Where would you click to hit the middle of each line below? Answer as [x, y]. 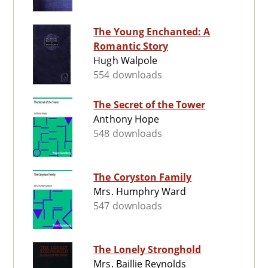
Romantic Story [131, 46]
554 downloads [128, 75]
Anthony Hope [126, 119]
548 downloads [128, 134]
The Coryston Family [143, 177]
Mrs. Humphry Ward [140, 192]
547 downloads [128, 206]
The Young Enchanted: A [152, 32]
